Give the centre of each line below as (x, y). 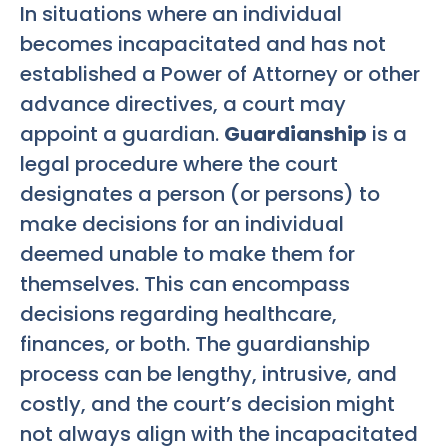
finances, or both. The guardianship (195, 343)
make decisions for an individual (182, 223)
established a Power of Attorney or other (220, 73)
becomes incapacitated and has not (203, 43)
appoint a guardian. (122, 133)
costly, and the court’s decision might (207, 403)
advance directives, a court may (183, 103)
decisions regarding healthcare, (178, 313)
